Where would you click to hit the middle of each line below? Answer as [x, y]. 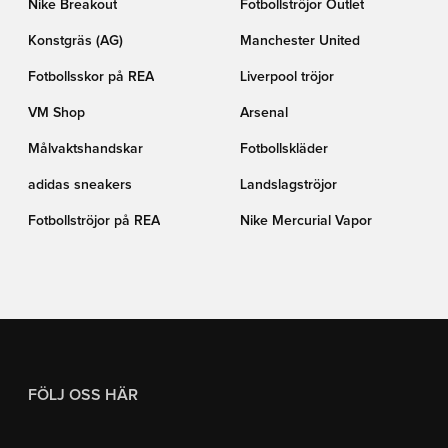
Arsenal [264, 113]
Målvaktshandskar [85, 149]
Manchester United [300, 41]
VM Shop [56, 113]
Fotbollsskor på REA [91, 77]
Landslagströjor [288, 185]
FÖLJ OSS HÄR [83, 395]
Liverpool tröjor [287, 77]
